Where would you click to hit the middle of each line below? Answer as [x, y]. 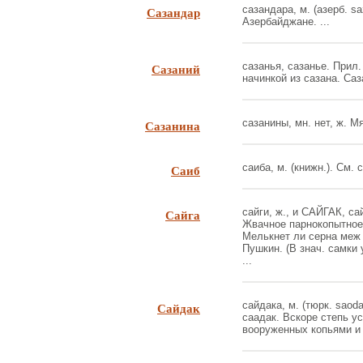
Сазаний [176, 69]
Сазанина [173, 126]
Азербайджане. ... [286, 21]
